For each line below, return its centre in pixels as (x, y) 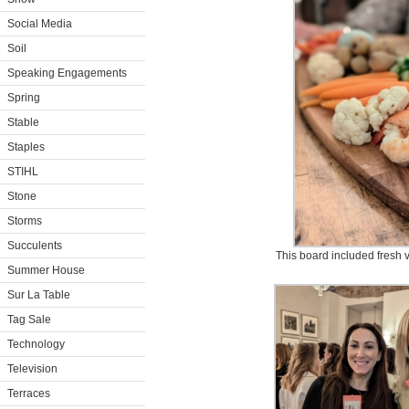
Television (32, 369)
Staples (26, 147)
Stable (23, 122)
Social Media (40, 24)
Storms (25, 221)
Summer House (46, 270)
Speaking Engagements (67, 73)
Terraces (29, 393)
